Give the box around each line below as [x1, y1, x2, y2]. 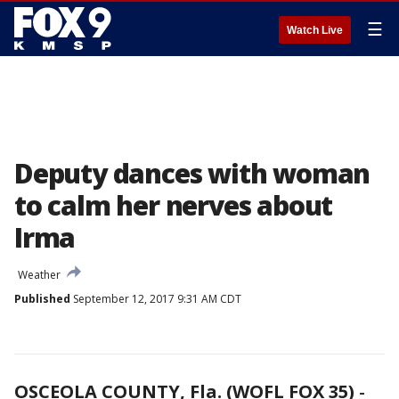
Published [14, 291, 70, 306]
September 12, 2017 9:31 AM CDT [70, 291, 241, 306]
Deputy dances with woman [14, 155, 370, 191]
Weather [18, 267, 61, 282]
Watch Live [287, 24, 343, 37]
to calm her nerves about [14, 187, 333, 224]
